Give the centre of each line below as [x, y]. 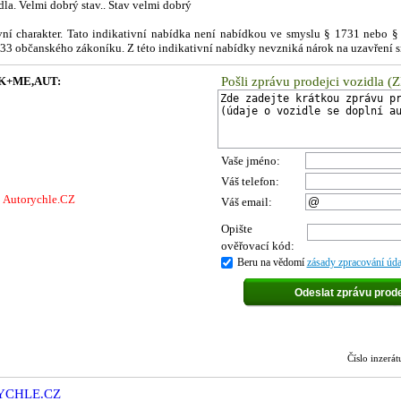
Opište [236, 229]
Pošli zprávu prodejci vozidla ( [306, 81]
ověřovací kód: [257, 246]
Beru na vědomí [272, 262]
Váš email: [246, 202]
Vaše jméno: [250, 161]
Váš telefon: [250, 181]
